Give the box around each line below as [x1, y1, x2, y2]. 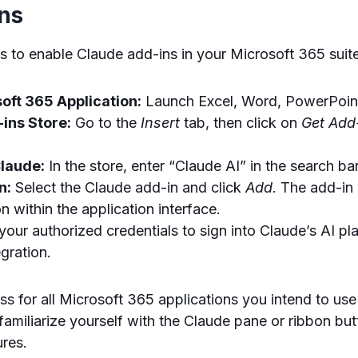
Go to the [71, 114, 141, 132]
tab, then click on [180, 114, 302, 132]
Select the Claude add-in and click [11, 179, 246, 197]
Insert [141, 114, 181, 132]
